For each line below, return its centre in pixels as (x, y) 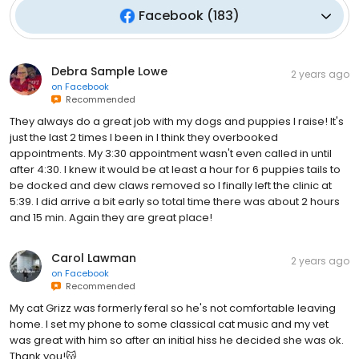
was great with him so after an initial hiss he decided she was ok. (177, 341)
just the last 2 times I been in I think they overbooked (144, 138)
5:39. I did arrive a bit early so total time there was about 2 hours (175, 202)
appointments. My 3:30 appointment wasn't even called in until (171, 154)
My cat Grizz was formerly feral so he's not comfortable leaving (173, 309)
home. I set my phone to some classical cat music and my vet (169, 325)
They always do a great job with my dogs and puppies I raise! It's (177, 122)
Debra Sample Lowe (109, 72)
